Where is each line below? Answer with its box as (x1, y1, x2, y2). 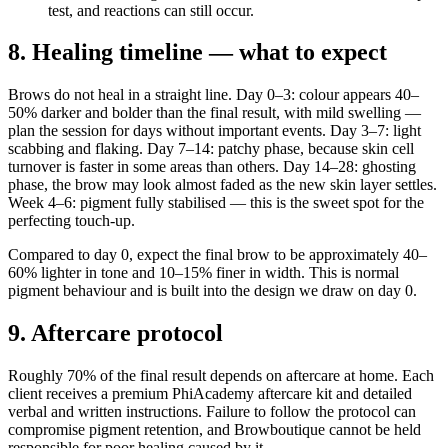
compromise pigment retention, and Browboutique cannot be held (8, 421, 421, 439)
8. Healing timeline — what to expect (8, 39, 387, 66)
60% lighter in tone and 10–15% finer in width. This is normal (8, 264, 399, 282)
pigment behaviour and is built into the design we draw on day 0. (8, 282, 417, 300)
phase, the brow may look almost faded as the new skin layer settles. (8, 176, 437, 194)
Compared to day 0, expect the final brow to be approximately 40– (8, 246, 427, 264)
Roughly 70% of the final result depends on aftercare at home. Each (8, 367, 434, 385)
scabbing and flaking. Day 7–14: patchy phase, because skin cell (8, 140, 414, 158)
